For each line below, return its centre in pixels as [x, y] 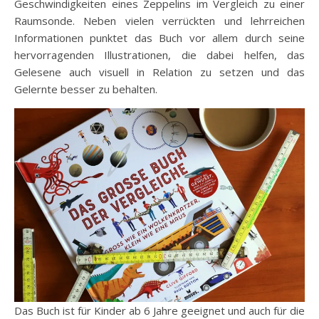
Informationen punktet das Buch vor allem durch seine [159, 37]
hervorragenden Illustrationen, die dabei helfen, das [159, 54]
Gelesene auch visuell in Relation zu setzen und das [159, 72]
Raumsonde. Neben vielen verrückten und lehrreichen [159, 20]
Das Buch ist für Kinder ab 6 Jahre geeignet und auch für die [159, 310]
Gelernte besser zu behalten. [86, 89]
